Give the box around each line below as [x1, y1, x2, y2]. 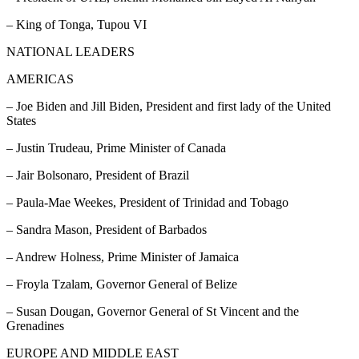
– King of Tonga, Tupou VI [6, 18, 147, 32]
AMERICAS [6, 72, 74, 87]
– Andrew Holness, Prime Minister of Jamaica [6, 250, 239, 264]
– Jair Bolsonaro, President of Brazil [6, 168, 189, 183]
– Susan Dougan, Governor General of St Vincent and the [6, 305, 299, 319]
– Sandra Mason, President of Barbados [6, 223, 207, 237]
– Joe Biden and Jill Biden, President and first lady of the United [6, 99, 331, 114]
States [6, 114, 36, 128]
